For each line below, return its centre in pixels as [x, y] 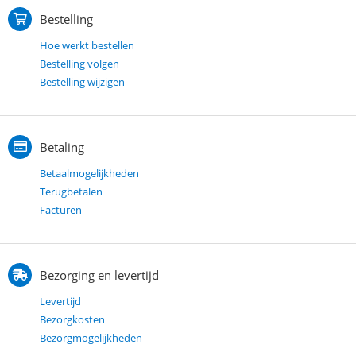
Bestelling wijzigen [82, 81]
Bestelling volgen [79, 63]
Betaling [62, 147]
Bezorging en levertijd [99, 275]
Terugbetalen [71, 191]
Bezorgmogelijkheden [91, 337]
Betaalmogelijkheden [89, 173]
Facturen [61, 209]
